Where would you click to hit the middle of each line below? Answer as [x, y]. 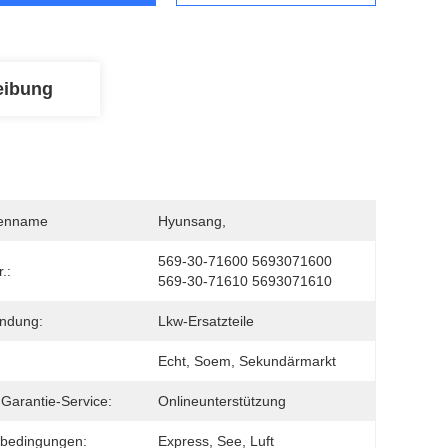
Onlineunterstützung [222, 401]
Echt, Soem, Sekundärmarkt [247, 361]
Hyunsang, [194, 221]
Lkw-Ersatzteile [206, 321]
